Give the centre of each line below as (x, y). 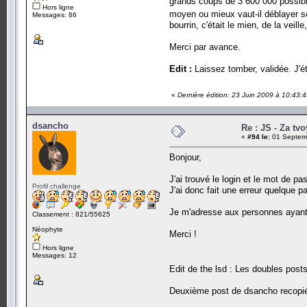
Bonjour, (185, 157)
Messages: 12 (54, 255)
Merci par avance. (205, 47)
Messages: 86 (54, 14)
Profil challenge (57, 186)
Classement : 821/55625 (71, 214)
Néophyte (48, 229)
